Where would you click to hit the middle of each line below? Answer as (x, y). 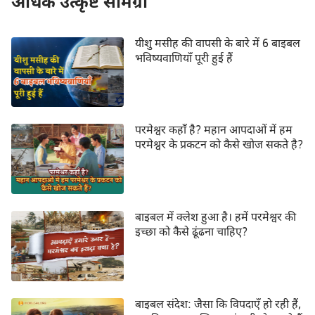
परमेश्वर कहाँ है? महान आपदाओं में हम (213, 131)
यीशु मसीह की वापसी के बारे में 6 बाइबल (217, 44)
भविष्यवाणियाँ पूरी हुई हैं (184, 59)
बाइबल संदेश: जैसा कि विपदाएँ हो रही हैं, (218, 305)
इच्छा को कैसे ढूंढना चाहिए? (191, 233)
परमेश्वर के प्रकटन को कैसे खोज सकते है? (219, 146)
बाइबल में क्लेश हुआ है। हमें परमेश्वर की (215, 219)
